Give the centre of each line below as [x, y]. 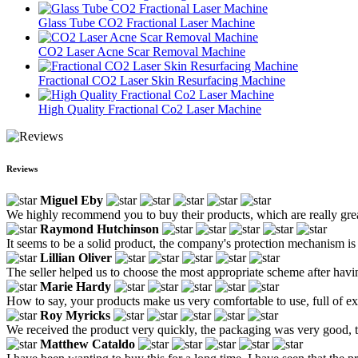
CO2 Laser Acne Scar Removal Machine [142, 51]
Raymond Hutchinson [99, 229]
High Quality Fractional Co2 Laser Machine [150, 109]
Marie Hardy [76, 286]
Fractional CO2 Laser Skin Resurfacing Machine [162, 80]
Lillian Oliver [76, 257]
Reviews [22, 168]
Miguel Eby [72, 200]
